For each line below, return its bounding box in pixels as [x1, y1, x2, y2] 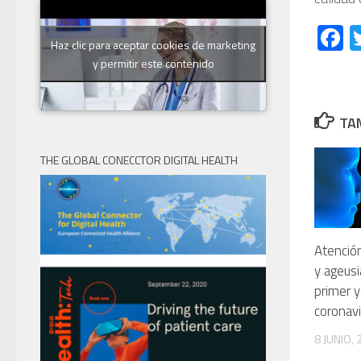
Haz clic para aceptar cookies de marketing [51, 35, 255, 53]
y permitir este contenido [92, 54, 214, 72]
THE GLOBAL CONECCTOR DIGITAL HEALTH [40, 151, 238, 168]
